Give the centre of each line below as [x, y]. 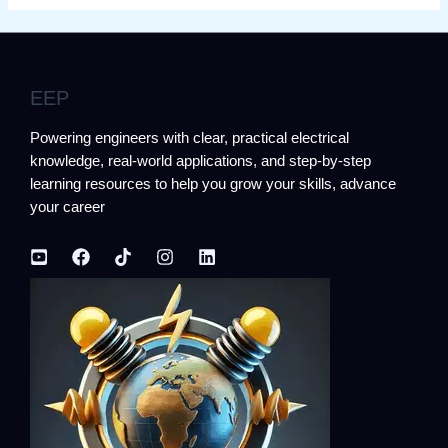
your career [67, 207]
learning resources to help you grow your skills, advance [213, 184]
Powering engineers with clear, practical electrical [189, 138]
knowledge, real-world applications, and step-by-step [200, 161]
